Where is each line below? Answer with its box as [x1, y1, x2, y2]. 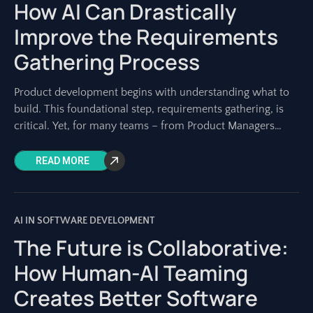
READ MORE [36, 154, 89, 168]
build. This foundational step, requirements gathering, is [14, 103, 284, 115]
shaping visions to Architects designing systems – [14, 136, 252, 149]
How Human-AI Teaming [14, 259, 248, 287]
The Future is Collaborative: [14, 233, 289, 262]
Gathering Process [14, 48, 200, 76]
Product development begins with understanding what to [14, 86, 289, 99]
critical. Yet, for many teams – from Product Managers [14, 119, 275, 132]
